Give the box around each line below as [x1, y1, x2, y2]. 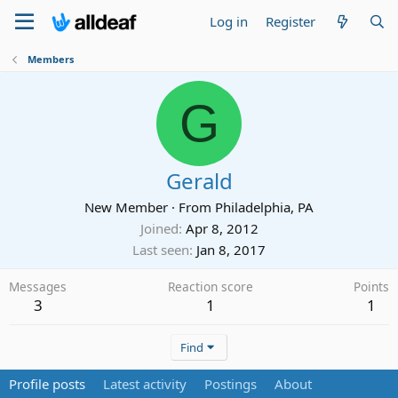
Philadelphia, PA [215, 198, 314, 216]
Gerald [165, 166, 233, 195]
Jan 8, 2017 [196, 241, 266, 259]
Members [27, 52, 74, 66]
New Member [84, 198, 168, 216]
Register [266, 12, 316, 30]
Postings [204, 375, 257, 393]
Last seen [132, 241, 189, 259]
